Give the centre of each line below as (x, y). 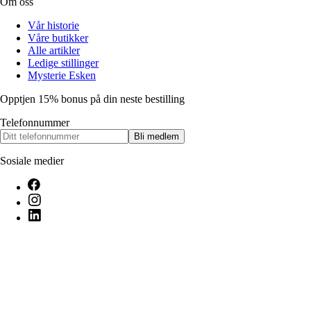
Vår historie (53, 26)
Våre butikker (58, 38)
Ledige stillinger (63, 63)
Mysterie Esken (62, 76)
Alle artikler (54, 51)
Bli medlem (157, 137)
